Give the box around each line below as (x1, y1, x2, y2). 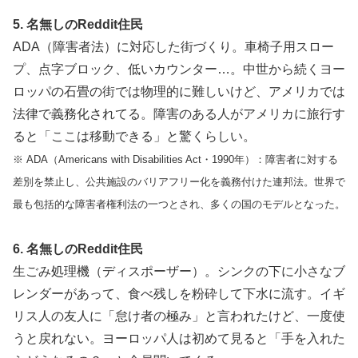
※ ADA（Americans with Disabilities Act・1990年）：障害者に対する (13, 153, 338, 166)
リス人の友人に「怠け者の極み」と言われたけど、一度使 (13, 308, 345, 323)
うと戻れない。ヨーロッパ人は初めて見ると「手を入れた (13, 331, 345, 345)
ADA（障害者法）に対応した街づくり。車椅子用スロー (13, 40, 334, 54)
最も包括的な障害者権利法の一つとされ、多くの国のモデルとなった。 (13, 198, 345, 211)
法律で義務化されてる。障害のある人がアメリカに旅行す (13, 107, 345, 121)
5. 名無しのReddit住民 (13, 18, 143, 32)
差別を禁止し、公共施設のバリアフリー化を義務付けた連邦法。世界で (13, 176, 345, 189)
